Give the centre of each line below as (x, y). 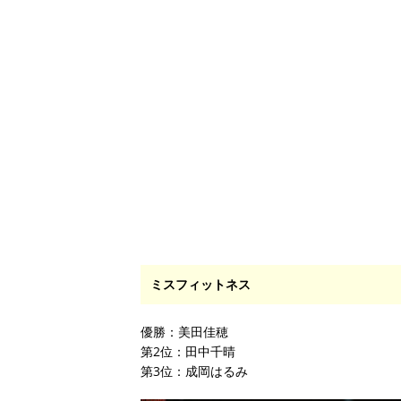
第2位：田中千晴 (188, 351)
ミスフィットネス (200, 284)
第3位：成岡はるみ (194, 371)
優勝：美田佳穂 (184, 331)
